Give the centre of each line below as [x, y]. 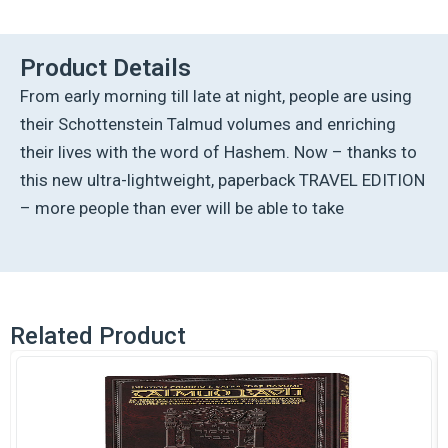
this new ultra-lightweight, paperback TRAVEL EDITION [222, 180]
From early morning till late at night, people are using [216, 96]
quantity [35, 216]
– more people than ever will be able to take [182, 208]
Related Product [98, 336]
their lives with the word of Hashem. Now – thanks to [218, 152]
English [33, 56]
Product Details [105, 68]
